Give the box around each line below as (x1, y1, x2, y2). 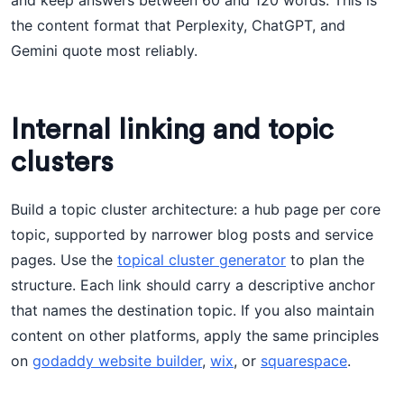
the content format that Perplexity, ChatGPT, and (11, 16, 345, 34)
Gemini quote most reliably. (11, 41, 197, 60)
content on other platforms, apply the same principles (11, 326, 379, 344)
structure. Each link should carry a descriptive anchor (11, 276, 375, 294)
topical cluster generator (117, 251, 286, 269)
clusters (11, 148, 114, 177)
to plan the (286, 251, 364, 269)
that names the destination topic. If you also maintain (11, 301, 374, 319)
